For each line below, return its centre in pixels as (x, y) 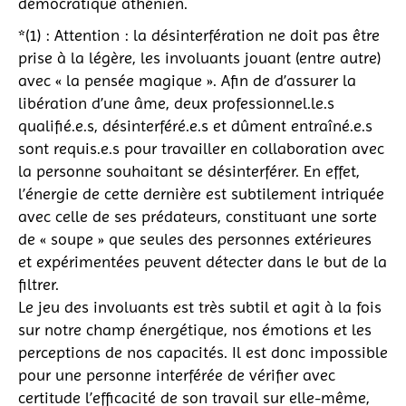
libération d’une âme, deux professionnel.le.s (176, 102)
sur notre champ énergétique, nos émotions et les (195, 329)
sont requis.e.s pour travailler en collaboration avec (201, 148)
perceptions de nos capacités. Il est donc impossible (203, 352)
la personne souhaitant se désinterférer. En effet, (189, 170)
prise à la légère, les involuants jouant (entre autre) (199, 57)
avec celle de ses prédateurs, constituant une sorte (198, 216)
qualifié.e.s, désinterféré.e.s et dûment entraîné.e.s (195, 125)
